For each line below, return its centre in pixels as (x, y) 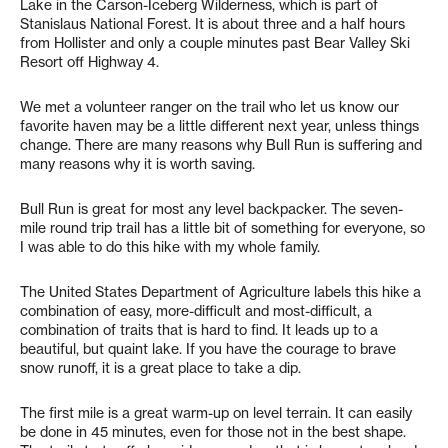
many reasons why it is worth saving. (137, 164)
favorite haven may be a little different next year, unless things (219, 126)
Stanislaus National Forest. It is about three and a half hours (212, 24)
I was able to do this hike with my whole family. (170, 247)
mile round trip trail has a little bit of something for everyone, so (222, 228)
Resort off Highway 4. (89, 62)
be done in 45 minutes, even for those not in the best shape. (213, 432)
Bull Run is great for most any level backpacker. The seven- (211, 209)
